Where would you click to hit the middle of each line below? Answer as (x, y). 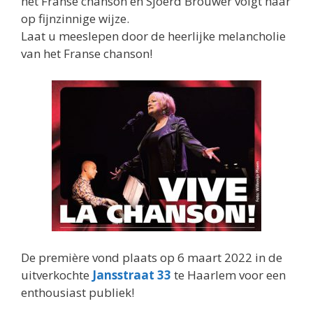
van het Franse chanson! (87, 54)
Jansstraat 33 (132, 275)
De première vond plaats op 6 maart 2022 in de (152, 258)
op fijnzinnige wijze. (75, 19)
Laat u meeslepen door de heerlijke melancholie (153, 36)
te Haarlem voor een (228, 275)
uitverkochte (57, 275)
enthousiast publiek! (78, 293)
